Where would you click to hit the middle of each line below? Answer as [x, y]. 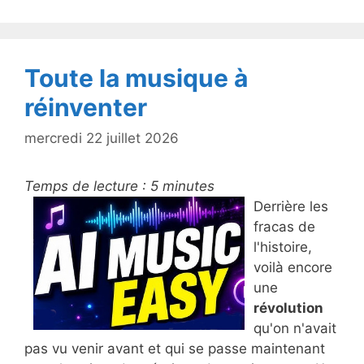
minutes [188, 186]
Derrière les [291, 207]
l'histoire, [283, 247]
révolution [288, 308]
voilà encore [293, 268]
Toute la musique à [136, 78]
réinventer [86, 107]
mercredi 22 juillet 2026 [102, 139]
